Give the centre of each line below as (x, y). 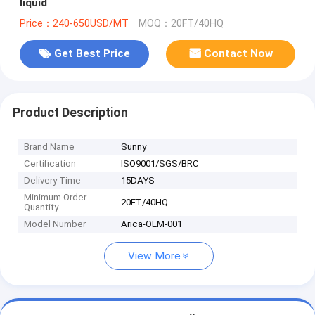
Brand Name (50, 147)
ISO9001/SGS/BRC (160, 164)
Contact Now (239, 54)
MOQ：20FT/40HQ (181, 23)
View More (154, 256)
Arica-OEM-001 (152, 224)
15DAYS (138, 181)
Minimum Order (56, 198)
